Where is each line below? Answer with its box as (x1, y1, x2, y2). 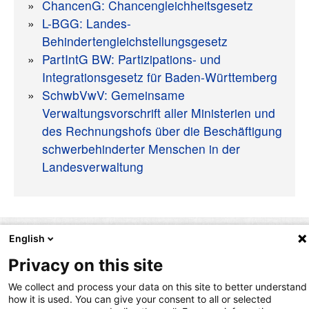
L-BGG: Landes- (42, 14, 131, 32)
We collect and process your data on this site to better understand (8, 281, 307, 292)
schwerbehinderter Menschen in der (42, 140, 240, 158)
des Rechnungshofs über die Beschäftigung (42, 122, 282, 140)
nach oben (241, 249, 302, 267)
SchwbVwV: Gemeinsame (42, 86, 185, 104)
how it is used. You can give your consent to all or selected (8, 293, 272, 305)
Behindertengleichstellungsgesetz (42, 32, 228, 50)
